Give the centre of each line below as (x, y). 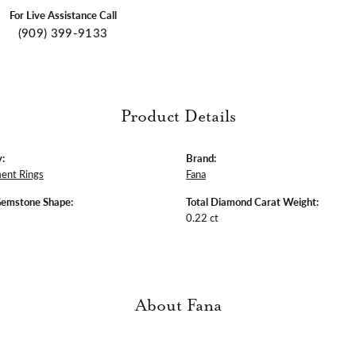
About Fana (178, 306)
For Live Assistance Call (63, 15)
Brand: (201, 158)
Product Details (178, 116)
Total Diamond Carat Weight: (252, 201)
